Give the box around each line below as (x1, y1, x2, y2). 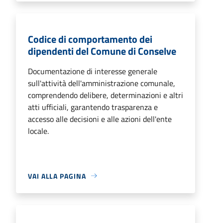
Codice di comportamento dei (28, 31, 152, 47)
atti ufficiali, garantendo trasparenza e (28, 101, 158, 113)
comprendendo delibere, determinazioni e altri (28, 89, 183, 101)
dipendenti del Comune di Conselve (28, 43, 176, 59)
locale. (28, 124, 49, 137)
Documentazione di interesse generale (28, 65, 157, 77)
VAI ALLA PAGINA (28, 170, 86, 181)
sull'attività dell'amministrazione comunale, (28, 77, 175, 89)
